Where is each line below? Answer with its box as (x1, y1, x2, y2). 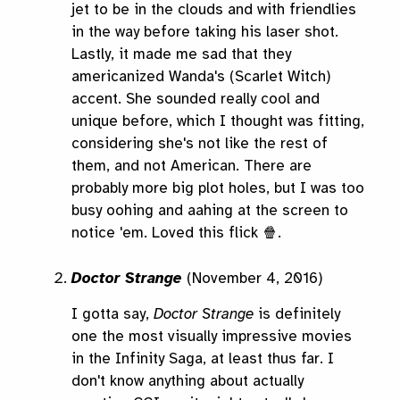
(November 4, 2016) (182, 269, 322, 288)
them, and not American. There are (71, 156, 312, 176)
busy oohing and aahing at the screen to (71, 201, 348, 221)
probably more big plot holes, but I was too (71, 179, 364, 198)
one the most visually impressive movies (71, 327, 352, 346)
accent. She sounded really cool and (71, 89, 320, 109)
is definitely (254, 304, 340, 324)
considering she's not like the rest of (71, 134, 328, 154)
